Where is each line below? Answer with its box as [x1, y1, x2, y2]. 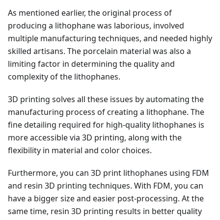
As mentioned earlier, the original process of [8, 7, 172, 18]
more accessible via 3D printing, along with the [8, 132, 182, 143]
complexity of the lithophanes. [8, 71, 120, 82]
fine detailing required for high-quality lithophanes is [8, 119, 204, 130]
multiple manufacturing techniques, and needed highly [8, 32, 212, 44]
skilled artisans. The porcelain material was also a [8, 45, 191, 56]
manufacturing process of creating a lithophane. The [8, 106, 204, 117]
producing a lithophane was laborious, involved [8, 20, 184, 31]
